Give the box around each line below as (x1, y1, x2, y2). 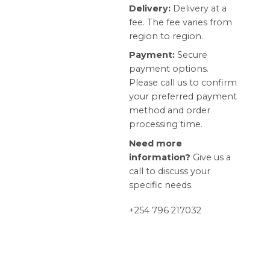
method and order (129, 105, 211, 116)
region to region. (129, 30, 204, 42)
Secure (175, 49, 208, 61)
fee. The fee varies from (129, 16, 233, 28)
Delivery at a (171, 2, 227, 14)
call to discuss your (129, 165, 211, 177)
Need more (129, 137, 183, 149)
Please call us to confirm (129, 77, 237, 89)
